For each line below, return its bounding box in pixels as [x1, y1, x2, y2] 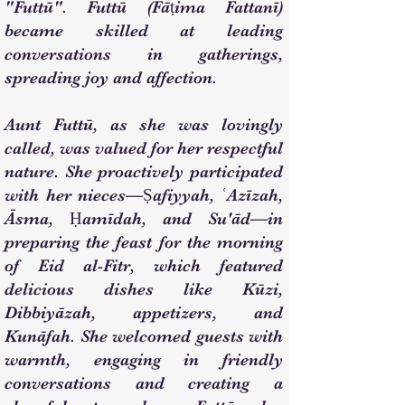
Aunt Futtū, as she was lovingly [5, 115, 283, 135]
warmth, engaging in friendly [5, 350, 283, 370]
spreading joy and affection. [5, 68, 217, 88]
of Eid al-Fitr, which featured [5, 256, 283, 276]
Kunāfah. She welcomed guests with [5, 326, 283, 346]
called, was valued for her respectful [5, 138, 283, 158]
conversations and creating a [5, 373, 283, 393]
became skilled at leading [5, 21, 283, 41]
